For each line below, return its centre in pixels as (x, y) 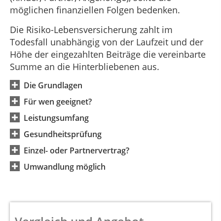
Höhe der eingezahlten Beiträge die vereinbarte (108, 54)
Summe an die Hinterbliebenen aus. (85, 66)
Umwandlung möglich (65, 167)
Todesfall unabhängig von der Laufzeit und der (107, 42)
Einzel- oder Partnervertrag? (76, 151)
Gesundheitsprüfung (63, 134)
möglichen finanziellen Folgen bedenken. (95, 10)
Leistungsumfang (56, 118)
